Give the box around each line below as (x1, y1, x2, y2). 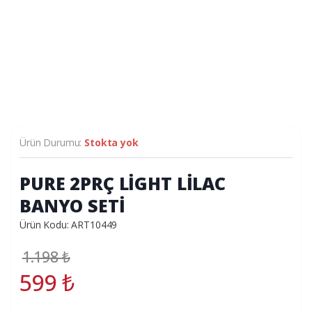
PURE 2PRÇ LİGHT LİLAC (19, 171, 226, 195)
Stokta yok (84, 135, 139, 149)
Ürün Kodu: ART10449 (19, 217, 118, 231)
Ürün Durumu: (19, 135, 85, 149)
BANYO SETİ (19, 193, 125, 217)
